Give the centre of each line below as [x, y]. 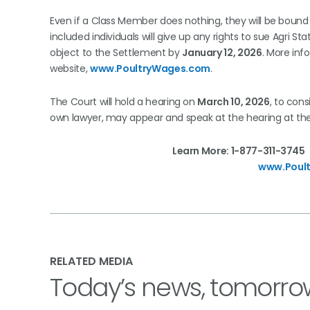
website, [70, 69]
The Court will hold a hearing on [124, 102]
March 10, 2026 [234, 102]
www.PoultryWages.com [150, 69]
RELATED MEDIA [91, 261]
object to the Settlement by [116, 53]
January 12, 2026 [222, 53]
